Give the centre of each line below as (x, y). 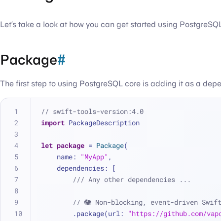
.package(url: (100, 213)
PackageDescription (102, 123)
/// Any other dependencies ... (132, 179)
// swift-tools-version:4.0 (92, 111)
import (53, 123)
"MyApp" (94, 157)
